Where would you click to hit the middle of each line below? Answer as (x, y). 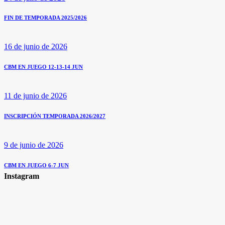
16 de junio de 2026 (36, 47)
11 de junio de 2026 (35, 96)
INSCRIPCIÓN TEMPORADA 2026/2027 (55, 116)
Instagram (22, 176)
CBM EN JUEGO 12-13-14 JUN (43, 67)
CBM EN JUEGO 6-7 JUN (36, 165)
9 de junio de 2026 (34, 145)
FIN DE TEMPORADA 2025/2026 (45, 18)
